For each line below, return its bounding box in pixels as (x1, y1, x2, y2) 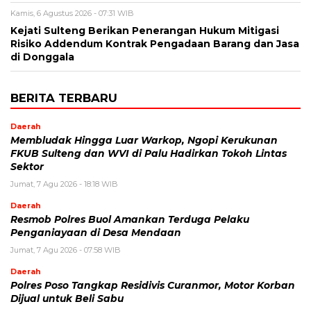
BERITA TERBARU (10, 91, 117, 106)
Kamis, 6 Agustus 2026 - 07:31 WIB (10, 8, 134, 19)
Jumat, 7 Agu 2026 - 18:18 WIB (10, 179, 118, 190)
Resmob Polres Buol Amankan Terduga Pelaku (10, 214, 249, 226)
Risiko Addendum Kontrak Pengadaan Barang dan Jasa (10, 38, 299, 50)
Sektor (10, 161, 44, 173)
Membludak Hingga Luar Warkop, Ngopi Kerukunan (10, 135, 278, 146)
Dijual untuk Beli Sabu (10, 293, 124, 305)
